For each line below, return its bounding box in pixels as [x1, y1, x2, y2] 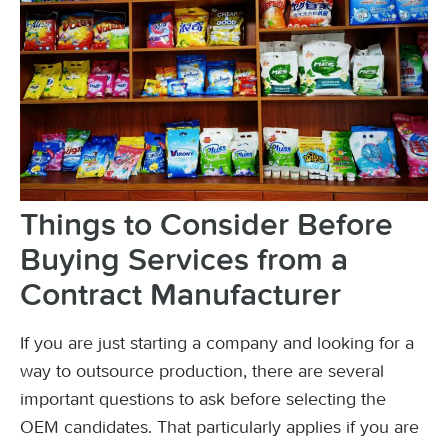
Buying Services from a [20, 244, 348, 277]
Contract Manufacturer [20, 279, 341, 312]
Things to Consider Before [20, 209, 393, 242]
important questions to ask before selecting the [20, 388, 386, 410]
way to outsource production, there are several [20, 360, 384, 382]
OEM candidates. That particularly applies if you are [20, 416, 419, 438]
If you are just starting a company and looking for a [20, 332, 414, 354]
